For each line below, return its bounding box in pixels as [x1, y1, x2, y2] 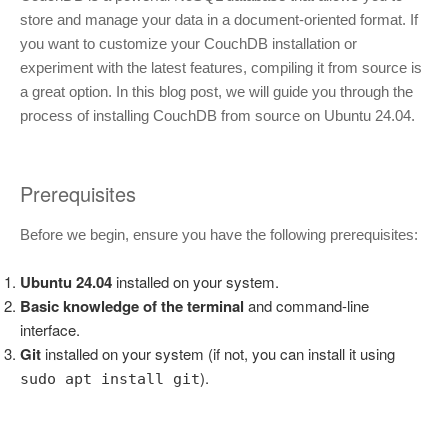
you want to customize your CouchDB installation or [20, 34, 357, 52]
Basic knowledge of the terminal [20, 294, 244, 317]
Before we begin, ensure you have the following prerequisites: [20, 226, 418, 244]
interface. [20, 318, 80, 340]
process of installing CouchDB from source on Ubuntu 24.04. [20, 106, 415, 124]
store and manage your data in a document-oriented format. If [20, 10, 418, 28]
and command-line [244, 294, 369, 316]
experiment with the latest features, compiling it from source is [20, 58, 422, 76]
